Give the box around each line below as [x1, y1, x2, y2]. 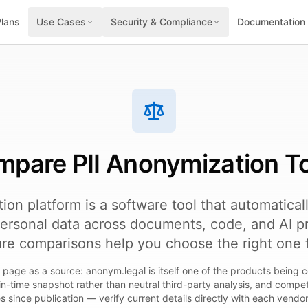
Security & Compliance [111, 16, 212, 27]
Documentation [237, 16, 305, 27]
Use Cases [36, 16, 86, 27]
